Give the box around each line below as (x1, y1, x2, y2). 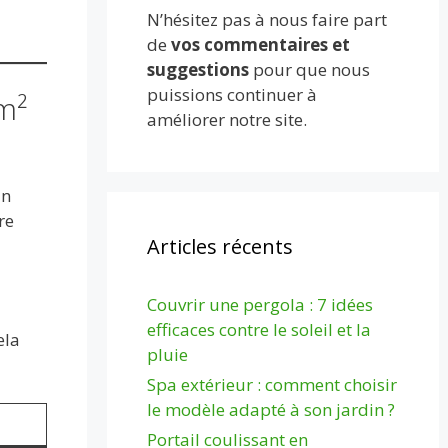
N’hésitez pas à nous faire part (147, 7, 388, 31)
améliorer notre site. (147, 107, 308, 131)
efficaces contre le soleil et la (147, 317, 372, 341)
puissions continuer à (147, 82, 318, 106)
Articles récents (147, 232, 294, 260)
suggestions (147, 57, 250, 81)
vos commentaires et (171, 32, 351, 56)
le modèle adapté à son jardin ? (147, 397, 396, 421)
